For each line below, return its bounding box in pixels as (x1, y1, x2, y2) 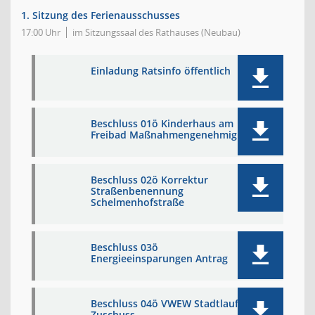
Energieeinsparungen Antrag (91, 252, 228, 265)
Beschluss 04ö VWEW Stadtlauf (91, 297, 238, 310)
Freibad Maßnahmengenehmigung (91, 128, 255, 141)
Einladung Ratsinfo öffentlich (91, 64, 231, 77)
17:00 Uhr (21, 26, 60, 39)
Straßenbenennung (91, 184, 184, 198)
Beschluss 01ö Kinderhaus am (91, 117, 233, 130)
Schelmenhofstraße (91, 195, 184, 209)
